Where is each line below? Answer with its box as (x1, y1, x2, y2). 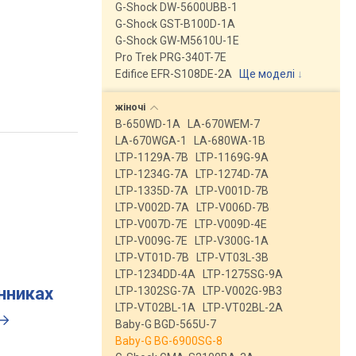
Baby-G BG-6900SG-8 (115, 335, 222, 347)
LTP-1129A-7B (115, 151, 188, 164)
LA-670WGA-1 (115, 134, 187, 147)
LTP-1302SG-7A (115, 284, 195, 297)
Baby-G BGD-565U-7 (115, 318, 216, 331)
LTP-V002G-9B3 (203, 284, 282, 297)
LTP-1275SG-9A (203, 268, 283, 281)
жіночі (115, 102, 148, 113)
